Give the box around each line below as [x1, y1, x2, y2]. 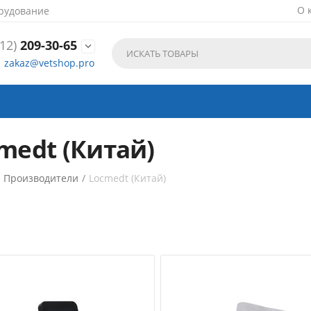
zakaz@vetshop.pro [3, 56, 94, 69]
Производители [3, 171, 79, 185]
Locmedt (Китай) [89, 171, 167, 185]
